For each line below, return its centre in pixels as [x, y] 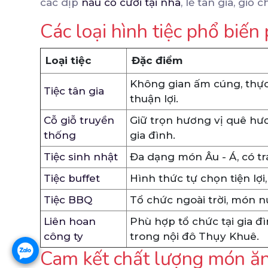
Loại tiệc [68, 61]
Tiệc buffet [72, 179]
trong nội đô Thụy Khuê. [194, 237]
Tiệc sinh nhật [81, 157]
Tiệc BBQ [68, 200]
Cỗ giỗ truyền [79, 121]
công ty [63, 237]
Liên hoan [70, 222]
